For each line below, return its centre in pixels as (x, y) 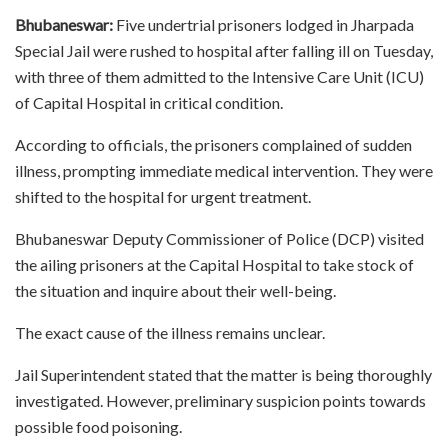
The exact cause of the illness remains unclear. (170, 332)
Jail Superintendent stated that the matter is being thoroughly (223, 374)
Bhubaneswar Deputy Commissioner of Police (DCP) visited (219, 238)
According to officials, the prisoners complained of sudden (213, 144)
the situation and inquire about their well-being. (175, 290)
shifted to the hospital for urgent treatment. (163, 196)
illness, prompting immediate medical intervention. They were (224, 170)
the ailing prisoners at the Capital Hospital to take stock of (214, 264)
